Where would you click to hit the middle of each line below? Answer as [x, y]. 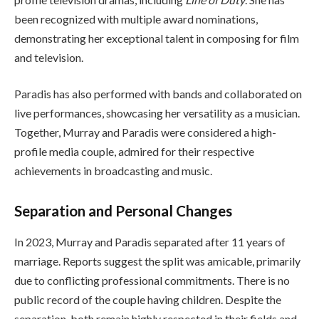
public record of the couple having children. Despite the [148, 300]
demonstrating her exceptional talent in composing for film [157, 38]
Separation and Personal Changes [123, 210]
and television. [49, 57]
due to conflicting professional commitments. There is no [152, 281]
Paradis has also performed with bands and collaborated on [158, 94]
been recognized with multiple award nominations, [136, 19]
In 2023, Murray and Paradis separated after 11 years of [150, 242]
